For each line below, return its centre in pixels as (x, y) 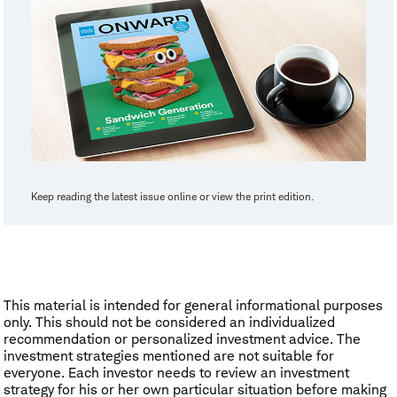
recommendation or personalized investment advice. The (182, 339)
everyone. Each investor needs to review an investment (176, 373)
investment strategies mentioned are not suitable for (169, 356)
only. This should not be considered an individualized (169, 323)
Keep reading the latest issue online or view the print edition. (172, 197)
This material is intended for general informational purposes (193, 306)
